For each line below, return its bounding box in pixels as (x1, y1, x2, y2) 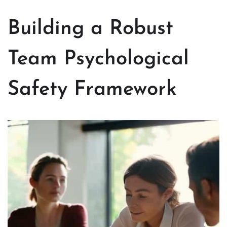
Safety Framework (8, 80, 177, 100)
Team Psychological (8, 49, 189, 70)
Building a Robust (8, 19, 173, 40)
